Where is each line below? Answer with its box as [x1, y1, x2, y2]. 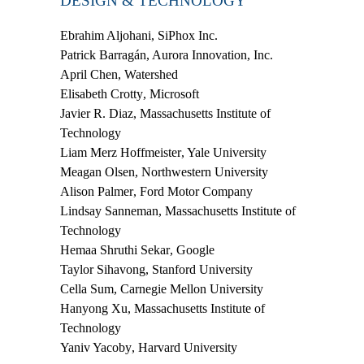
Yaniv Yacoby [60, 340, 132, 355]
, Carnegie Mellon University [114, 282, 263, 297]
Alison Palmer [60, 184, 133, 199]
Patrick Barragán [60, 48, 146, 63]
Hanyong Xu [60, 301, 128, 316]
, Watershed [118, 67, 178, 82]
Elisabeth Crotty [60, 87, 143, 102]
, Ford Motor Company [133, 184, 253, 199]
